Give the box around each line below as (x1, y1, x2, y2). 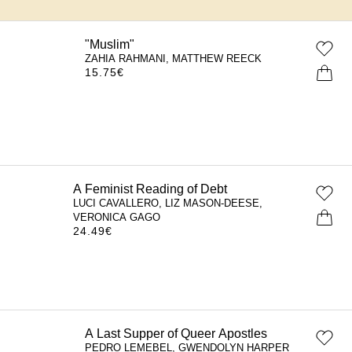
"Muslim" (85, 37, 134, 51)
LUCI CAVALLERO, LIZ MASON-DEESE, (85, 197, 274, 209)
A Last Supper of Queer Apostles (85, 326, 267, 340)
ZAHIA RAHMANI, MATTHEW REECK (85, 53, 262, 64)
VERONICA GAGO (85, 211, 172, 223)
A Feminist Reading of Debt (85, 181, 239, 196)
